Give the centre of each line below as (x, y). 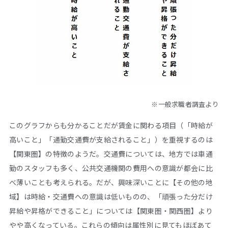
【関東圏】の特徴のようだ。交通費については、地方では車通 (111, 153)
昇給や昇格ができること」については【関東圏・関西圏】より (111, 210)
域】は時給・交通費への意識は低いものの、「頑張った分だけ (111, 196)
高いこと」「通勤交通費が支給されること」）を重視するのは (111, 139)
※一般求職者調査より (185, 104)
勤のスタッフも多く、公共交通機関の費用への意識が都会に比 (111, 168)
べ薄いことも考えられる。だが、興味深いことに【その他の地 (111, 182)
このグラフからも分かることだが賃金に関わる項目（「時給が (111, 125)
